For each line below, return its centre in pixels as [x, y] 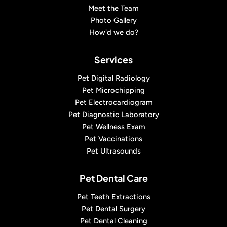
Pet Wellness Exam [113, 127]
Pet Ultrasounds [113, 151]
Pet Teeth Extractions [113, 197]
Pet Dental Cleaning [113, 221]
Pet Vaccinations [113, 139]
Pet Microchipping [113, 90]
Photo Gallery [113, 20]
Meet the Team [113, 8]
